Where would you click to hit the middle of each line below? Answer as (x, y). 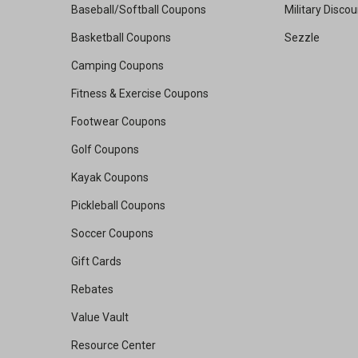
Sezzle (302, 38)
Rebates (92, 290)
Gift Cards (96, 262)
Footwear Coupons (119, 122)
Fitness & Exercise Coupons (140, 94)
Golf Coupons (105, 150)
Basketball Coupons (121, 38)
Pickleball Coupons (118, 206)
